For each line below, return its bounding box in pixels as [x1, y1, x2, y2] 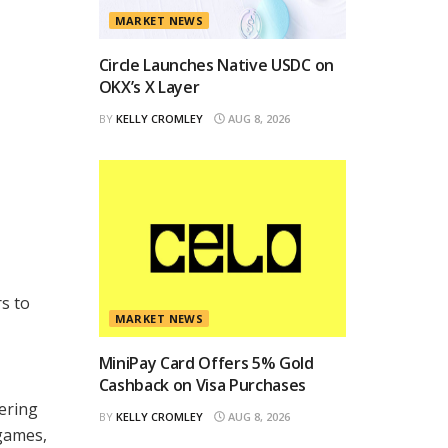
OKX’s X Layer [98, 75, 200, 98]
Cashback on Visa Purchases [98, 373, 307, 396]
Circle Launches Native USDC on [98, 53, 334, 76]
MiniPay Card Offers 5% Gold [98, 351, 314, 374]
